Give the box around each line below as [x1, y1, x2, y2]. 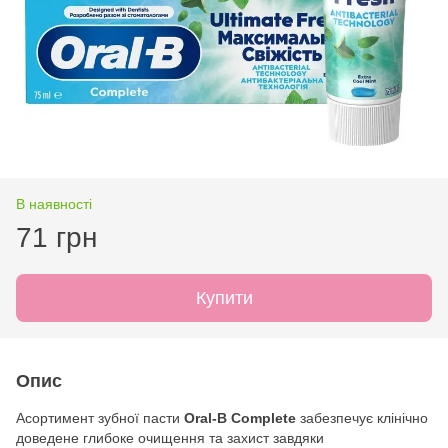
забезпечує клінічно [296, 409, 428, 426]
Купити [195, 287, 253, 308]
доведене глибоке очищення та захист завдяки [16, 429, 324, 446]
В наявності [16, 195, 92, 212]
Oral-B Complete [184, 409, 296, 426]
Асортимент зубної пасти [16, 409, 184, 426]
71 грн [16, 221, 97, 253]
